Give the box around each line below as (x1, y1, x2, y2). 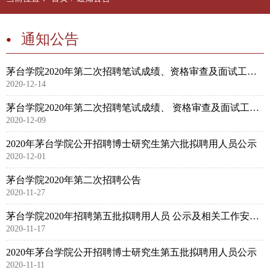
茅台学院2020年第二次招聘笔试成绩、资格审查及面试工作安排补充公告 (247, 66, 257, 77)
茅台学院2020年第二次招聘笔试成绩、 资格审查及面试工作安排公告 (250, 102, 259, 113)
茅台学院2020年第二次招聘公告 (6, 175, 141, 185)
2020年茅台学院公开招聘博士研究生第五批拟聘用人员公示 (6, 247, 257, 257)
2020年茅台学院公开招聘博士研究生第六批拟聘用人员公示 (6, 139, 257, 149)
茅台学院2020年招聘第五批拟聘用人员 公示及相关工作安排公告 (250, 211, 259, 221)
